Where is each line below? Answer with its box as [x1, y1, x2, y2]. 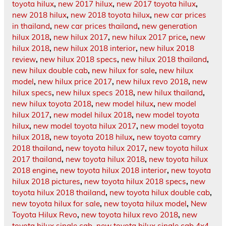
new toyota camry [137, 132, 201, 142]
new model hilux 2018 [53, 110, 132, 120]
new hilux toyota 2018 [12, 99, 91, 109]
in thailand [12, 21, 50, 31]
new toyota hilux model [104, 199, 187, 209]
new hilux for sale [92, 66, 155, 76]
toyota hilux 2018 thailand [12, 188, 105, 198]
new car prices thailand [54, 21, 138, 31]
